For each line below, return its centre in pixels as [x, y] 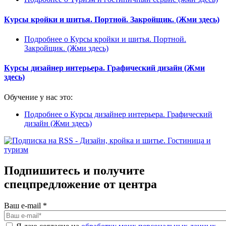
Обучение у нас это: [38, 97]
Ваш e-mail [23, 206]
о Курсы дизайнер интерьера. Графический [137, 114]
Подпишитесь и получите [74, 171]
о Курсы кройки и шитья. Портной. [124, 39]
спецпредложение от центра [80, 184]
